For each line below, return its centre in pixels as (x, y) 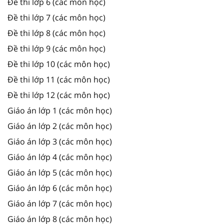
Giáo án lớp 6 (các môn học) (60, 188)
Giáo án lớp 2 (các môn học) (60, 126)
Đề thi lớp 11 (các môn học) (59, 79)
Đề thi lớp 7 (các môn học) (56, 17)
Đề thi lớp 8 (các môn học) (56, 33)
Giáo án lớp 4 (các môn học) (60, 157)
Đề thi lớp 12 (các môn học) (59, 95)
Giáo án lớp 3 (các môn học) (60, 141)
